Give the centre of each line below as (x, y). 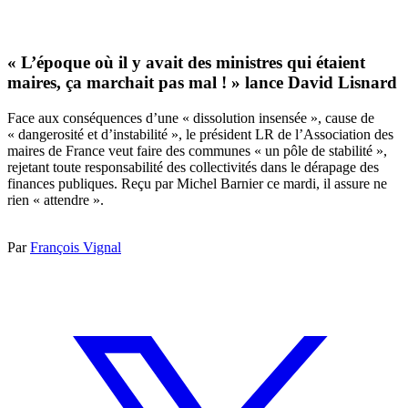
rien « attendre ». (56, 199)
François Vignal (76, 247)
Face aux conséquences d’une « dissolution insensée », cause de (191, 117)
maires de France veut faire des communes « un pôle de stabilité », (197, 150)
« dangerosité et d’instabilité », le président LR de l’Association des (200, 134)
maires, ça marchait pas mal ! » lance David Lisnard (202, 83)
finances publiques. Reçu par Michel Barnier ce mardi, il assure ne (197, 183)
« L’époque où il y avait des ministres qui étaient (186, 63)
